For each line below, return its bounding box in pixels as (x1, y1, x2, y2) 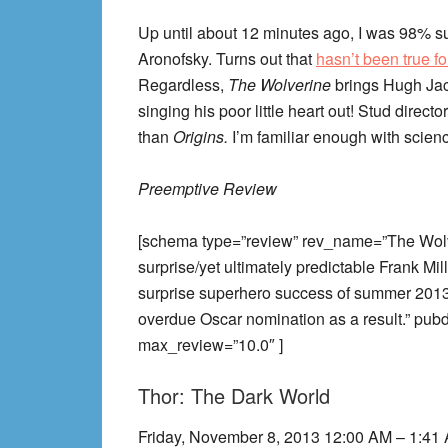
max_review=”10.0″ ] (138, 333, 283, 356)
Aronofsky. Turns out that (138, 47, 316, 70)
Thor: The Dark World (138, 381, 330, 410)
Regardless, (138, 73, 228, 96)
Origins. (173, 125, 232, 148)
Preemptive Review (138, 177, 277, 200)
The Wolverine (228, 73, 335, 96)
